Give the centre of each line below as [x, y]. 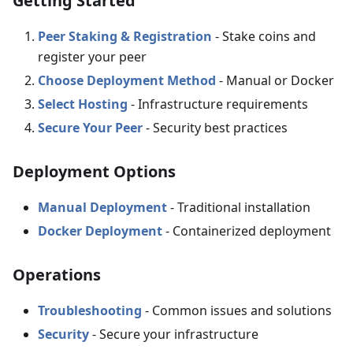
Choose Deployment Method [127, 80]
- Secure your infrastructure [174, 334]
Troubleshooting [90, 310]
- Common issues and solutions [237, 310]
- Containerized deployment [247, 231]
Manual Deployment [102, 207]
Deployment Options [94, 171]
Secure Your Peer [90, 128]
